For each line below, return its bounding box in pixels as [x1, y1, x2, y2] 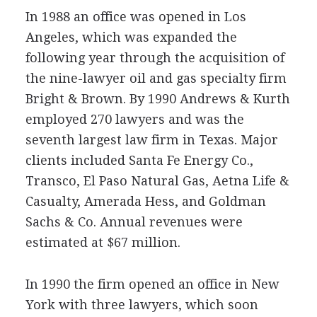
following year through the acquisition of [25, 50, 284, 65]
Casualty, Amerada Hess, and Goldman [25, 194, 266, 209]
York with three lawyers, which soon [25, 297, 258, 312]
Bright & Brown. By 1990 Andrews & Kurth [25, 91, 290, 106]
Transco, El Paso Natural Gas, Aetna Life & [25, 173, 289, 188]
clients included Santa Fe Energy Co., [25, 153, 253, 168]
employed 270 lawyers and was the [25, 112, 244, 127]
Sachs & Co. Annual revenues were [25, 214, 243, 229]
